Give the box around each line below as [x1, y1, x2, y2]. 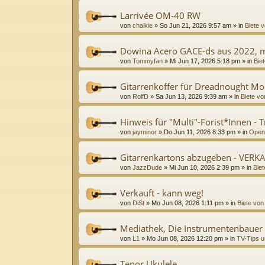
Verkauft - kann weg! [120, 186, 203, 199]
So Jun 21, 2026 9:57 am [160, 21, 231, 29]
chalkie [132, 21, 153, 29]
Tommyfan [132, 57, 163, 64]
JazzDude [132, 163, 162, 171]
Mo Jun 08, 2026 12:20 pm [147, 234, 223, 242]
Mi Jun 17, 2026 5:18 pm [170, 57, 240, 64]
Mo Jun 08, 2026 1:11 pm [151, 199, 224, 206]
